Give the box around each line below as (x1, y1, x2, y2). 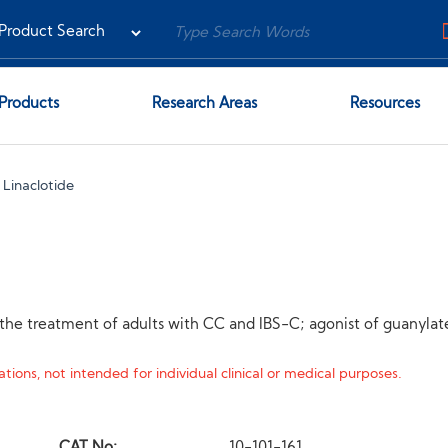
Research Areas (151, 97, 257, 112)
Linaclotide (3, 180, 75, 193)
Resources (350, 97, 421, 112)
